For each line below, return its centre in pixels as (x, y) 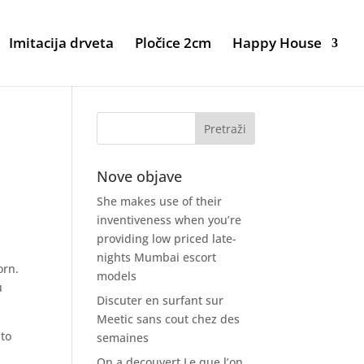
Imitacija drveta (61, 43)
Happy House (277, 43)
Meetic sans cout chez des (169, 319)
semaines (123, 338)
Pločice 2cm (173, 43)
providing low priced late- (167, 238)
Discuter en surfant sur (160, 300)
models (117, 276)
